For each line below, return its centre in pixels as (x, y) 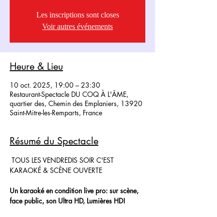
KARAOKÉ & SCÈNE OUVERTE (56, 170)
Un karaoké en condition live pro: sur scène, (75, 191)
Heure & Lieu (36, 66)
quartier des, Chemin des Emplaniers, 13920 (76, 103)
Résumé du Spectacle (54, 141)
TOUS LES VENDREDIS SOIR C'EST (63, 160)
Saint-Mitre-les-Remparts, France (56, 113)
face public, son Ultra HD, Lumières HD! (68, 201)
